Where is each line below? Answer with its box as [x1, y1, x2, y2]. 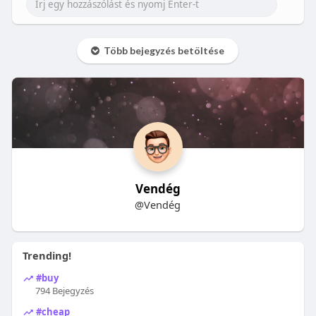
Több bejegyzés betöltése [99, 44, 225, 57]
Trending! [22, 248, 71, 263]
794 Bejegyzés [35, 284, 94, 298]
